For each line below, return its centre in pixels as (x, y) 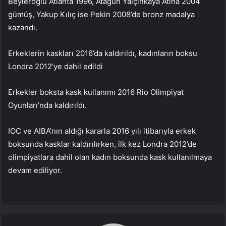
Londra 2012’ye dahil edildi (55, 66)
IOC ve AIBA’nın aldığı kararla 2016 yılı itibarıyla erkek (102, 131)
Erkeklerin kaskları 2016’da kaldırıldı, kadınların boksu (103, 53)
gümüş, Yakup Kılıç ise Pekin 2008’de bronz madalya (101, 14)
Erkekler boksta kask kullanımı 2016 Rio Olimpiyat (96, 92)
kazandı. (23, 27)
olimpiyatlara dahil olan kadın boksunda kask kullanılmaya (110, 157)
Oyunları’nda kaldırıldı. (47, 105)
